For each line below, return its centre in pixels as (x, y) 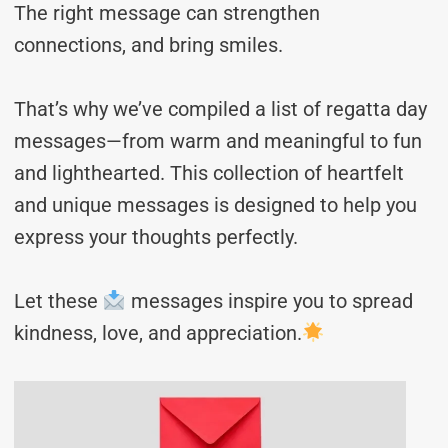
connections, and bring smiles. (148, 45)
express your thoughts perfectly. (156, 237)
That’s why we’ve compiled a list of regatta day (220, 109)
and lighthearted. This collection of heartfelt (209, 173)
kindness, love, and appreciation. (158, 333)
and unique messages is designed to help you (215, 205)
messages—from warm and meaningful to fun (218, 141)
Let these (58, 301)
